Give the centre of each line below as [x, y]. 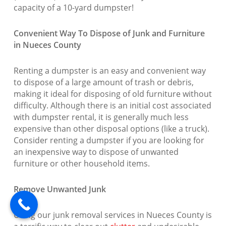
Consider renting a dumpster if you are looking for [109, 140]
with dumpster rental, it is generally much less [101, 117]
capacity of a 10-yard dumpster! [73, 8]
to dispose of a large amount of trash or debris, [103, 82]
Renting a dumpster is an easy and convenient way [109, 71]
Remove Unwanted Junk [60, 189]
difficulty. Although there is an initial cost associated [112, 106]
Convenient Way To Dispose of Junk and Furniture [109, 34]
